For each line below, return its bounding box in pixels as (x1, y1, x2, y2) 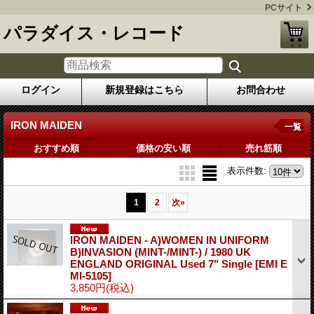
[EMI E (255, 257, 287, 270)
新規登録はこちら (105, 83, 184, 95)
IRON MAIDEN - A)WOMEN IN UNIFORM (70, 233, 269, 246)
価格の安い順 (135, 142, 191, 153)
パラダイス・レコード (4, 23, 184, 43)
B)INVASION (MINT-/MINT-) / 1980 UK (70, 245, 251, 258)
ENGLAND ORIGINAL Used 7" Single (70, 257, 255, 270)
